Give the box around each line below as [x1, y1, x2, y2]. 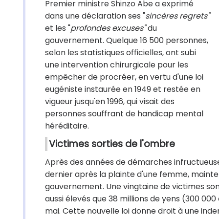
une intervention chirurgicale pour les [45, 59, 188, 70]
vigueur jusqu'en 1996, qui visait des [45, 96, 175, 107]
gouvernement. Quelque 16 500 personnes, [45, 35, 208, 46]
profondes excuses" [70, 22, 146, 34]
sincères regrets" [145, 10, 210, 22]
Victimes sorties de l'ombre [49, 137, 175, 151]
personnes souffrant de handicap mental [45, 108, 203, 119]
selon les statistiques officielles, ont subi [45, 47, 196, 58]
